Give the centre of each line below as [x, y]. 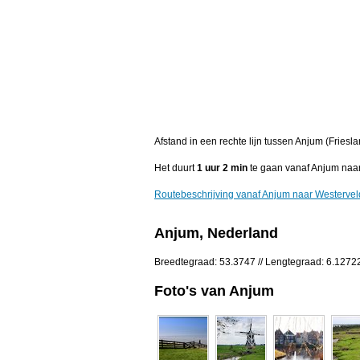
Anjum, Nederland [216, 233]
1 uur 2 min [222, 168]
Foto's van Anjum [214, 290]
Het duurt [176, 168]
